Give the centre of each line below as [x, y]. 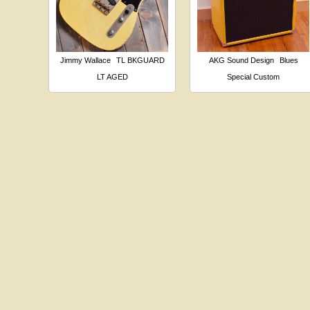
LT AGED [112, 76]
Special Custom [254, 76]
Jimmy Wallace [85, 60]
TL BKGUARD [140, 60]
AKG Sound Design [241, 60]
